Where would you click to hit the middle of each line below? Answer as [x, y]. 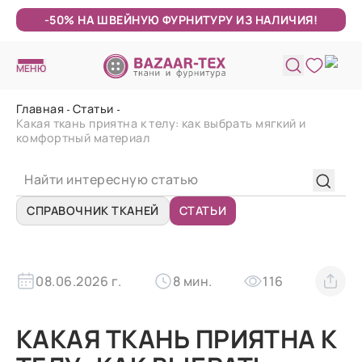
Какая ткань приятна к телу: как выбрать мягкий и [161, 123]
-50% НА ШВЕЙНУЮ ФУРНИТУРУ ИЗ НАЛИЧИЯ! [181, 20]
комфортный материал [83, 138]
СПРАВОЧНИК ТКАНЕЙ [93, 210]
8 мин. [192, 281]
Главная [40, 109]
